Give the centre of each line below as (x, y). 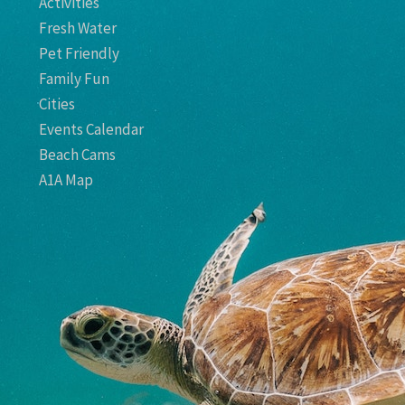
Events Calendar (92, 130)
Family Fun (75, 79)
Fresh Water (78, 28)
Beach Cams (78, 155)
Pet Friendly (80, 54)
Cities (57, 104)
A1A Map (66, 180)
